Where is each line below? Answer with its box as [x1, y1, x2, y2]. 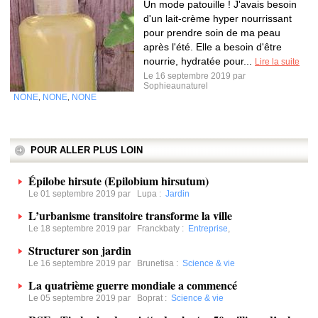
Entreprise [188, 224, 228, 234]
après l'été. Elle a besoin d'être [143, 41, 282, 53]
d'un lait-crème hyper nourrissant [143, 13, 292, 24]
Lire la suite [255, 57, 300, 67]
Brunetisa [137, 258, 174, 268]
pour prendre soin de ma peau [143, 27, 280, 38]
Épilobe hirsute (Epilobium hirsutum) [28, 172, 209, 189]
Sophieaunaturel [143, 81, 208, 91]
